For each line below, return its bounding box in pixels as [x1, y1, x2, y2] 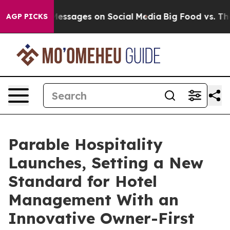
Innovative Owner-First [8, 208, 195, 228]
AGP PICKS [6, 12, 48, 21]
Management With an [8, 190, 179, 209]
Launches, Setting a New [8, 153, 203, 172]
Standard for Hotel [8, 171, 157, 191]
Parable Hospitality [8, 135, 163, 154]
